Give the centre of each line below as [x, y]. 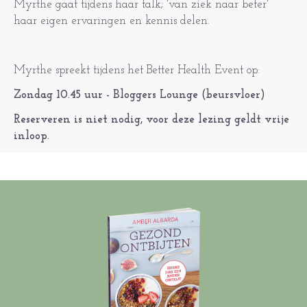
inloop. [32, 136]
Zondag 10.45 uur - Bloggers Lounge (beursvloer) [139, 95]
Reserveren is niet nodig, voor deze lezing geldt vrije [151, 120]
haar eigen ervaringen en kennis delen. [112, 21]
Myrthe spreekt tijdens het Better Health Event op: [137, 70]
